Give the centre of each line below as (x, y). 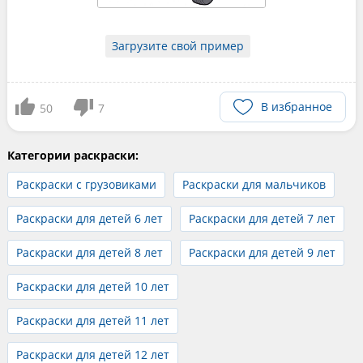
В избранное (297, 106)
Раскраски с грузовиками (86, 184)
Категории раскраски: (73, 155)
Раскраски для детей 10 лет (92, 286)
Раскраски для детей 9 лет (262, 252)
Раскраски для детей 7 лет (262, 218)
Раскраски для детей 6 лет (89, 218)
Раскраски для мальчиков (254, 184)
